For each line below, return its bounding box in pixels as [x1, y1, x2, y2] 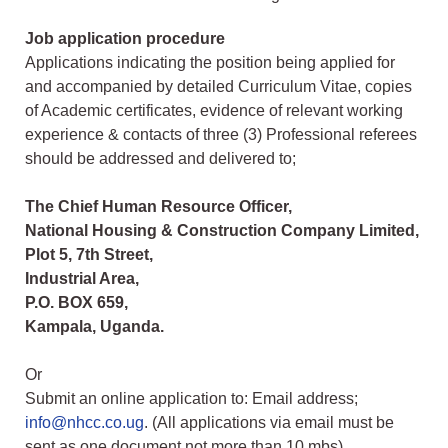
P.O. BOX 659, [25, 294, 128, 312]
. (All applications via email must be [144, 414, 394, 432]
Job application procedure [25, 30, 225, 48]
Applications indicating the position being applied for [25, 54, 395, 72]
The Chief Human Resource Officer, [25, 198, 292, 216]
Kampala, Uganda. [25, 318, 164, 336]
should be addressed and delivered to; [25, 150, 296, 168]
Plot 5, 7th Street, [25, 246, 153, 264]
